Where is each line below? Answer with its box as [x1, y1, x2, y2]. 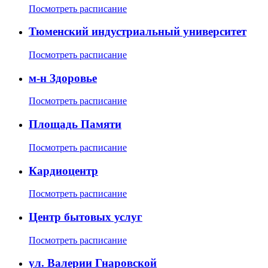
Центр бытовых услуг [29, 211, 142, 224]
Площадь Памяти [29, 118, 121, 131]
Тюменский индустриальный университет [29, 25, 246, 38]
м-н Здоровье [29, 71, 97, 84]
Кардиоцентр [29, 164, 98, 177]
